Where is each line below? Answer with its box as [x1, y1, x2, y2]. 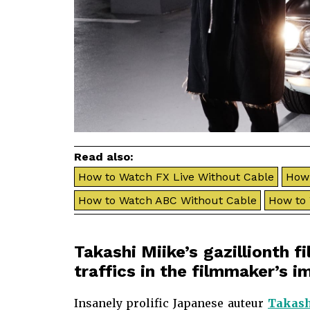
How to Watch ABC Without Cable [77, 194, 257, 207]
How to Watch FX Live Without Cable [77, 170, 274, 183]
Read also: [73, 150, 134, 163]
